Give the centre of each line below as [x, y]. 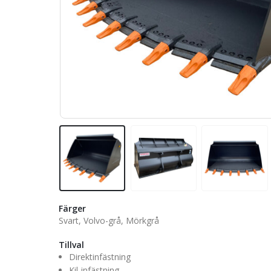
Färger [72, 208]
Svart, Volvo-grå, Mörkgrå [109, 220]
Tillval [71, 244]
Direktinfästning [100, 256]
